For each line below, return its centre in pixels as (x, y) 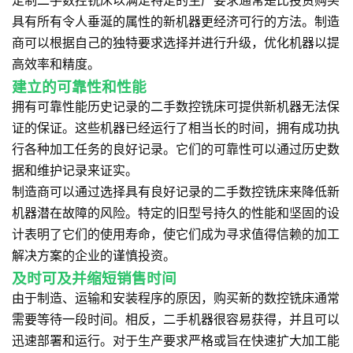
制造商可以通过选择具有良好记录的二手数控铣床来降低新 (176, 191)
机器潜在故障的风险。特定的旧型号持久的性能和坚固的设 (176, 213)
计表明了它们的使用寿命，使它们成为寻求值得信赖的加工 (176, 234)
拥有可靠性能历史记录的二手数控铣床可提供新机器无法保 (176, 106)
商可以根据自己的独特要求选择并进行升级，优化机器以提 (176, 43)
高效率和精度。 (56, 64)
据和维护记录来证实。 (75, 170)
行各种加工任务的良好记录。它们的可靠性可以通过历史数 (176, 149)
